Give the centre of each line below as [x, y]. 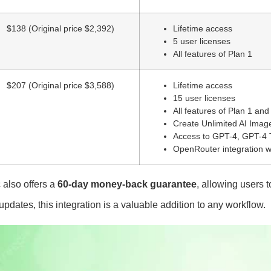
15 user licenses [204, 98]
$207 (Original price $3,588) [60, 86]
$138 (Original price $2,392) [60, 29]
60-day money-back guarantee [127, 184]
